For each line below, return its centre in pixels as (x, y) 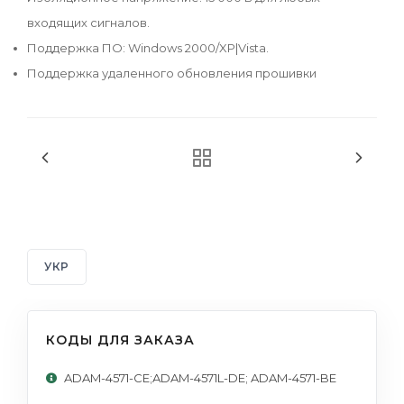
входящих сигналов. (88, 22)
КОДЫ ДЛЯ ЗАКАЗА (120, 340)
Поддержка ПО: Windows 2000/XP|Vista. (148, 47)
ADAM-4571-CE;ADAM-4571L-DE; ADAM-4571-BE (200, 377)
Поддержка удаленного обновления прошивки (172, 73)
